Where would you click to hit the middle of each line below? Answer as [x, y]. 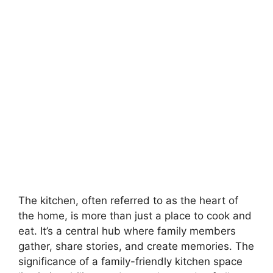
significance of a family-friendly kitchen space [130, 262]
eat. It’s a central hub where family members [127, 231]
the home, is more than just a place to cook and [135, 216]
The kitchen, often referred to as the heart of [128, 201]
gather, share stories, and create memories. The [136, 246]
